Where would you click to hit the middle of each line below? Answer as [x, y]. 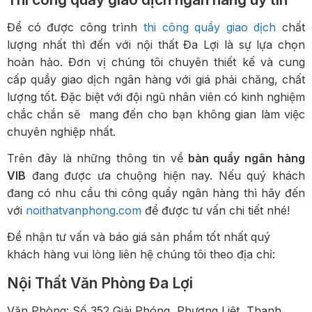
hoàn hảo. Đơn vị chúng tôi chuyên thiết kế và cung [156, 62]
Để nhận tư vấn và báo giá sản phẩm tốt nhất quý [139, 236]
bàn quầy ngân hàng [244, 158]
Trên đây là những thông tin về [95, 158]
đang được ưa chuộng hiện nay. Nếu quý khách [165, 175]
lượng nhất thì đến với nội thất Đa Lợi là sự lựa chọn [156, 44]
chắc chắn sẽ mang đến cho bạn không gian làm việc [156, 114]
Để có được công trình [75, 27]
